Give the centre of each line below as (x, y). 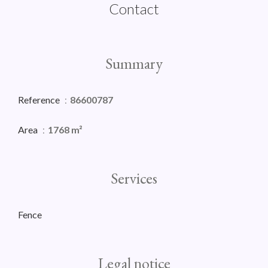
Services (134, 179)
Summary (134, 64)
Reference (40, 100)
